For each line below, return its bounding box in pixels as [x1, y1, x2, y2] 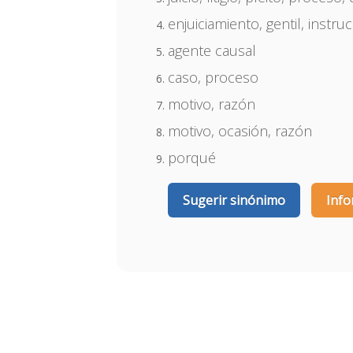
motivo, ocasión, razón [168, 121, 313, 140]
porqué [168, 148, 217, 167]
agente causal [168, 41, 257, 60]
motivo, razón [168, 95, 256, 113]
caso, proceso [168, 68, 259, 87]
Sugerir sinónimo [183, 191, 286, 209]
